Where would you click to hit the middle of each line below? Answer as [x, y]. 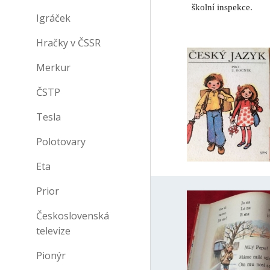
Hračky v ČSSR [68, 43]
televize [53, 231]
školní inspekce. [222, 7]
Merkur [53, 67]
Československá [73, 216]
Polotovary [61, 142]
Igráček [53, 18]
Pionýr [51, 256]
